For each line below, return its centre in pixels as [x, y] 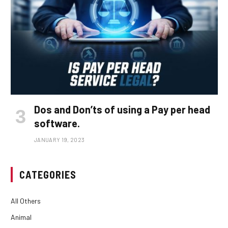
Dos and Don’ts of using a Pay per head [122, 110]
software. [57, 123]
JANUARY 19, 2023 [60, 140]
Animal [21, 217]
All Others [26, 201]
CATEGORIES [48, 175]
